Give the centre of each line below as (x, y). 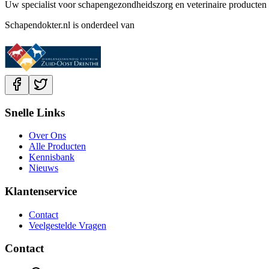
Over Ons (47, 136)
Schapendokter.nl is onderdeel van (70, 25)
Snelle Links (35, 112)
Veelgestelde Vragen (68, 225)
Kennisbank (52, 157)
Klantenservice (41, 191)
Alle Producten (57, 147)
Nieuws (44, 168)
